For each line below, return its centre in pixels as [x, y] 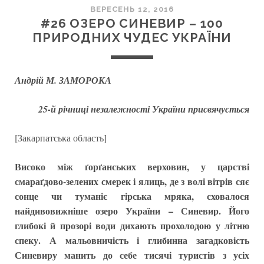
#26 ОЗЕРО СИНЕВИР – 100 [132, 23]
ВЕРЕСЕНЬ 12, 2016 [132, 9]
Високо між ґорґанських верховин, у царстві [132, 166]
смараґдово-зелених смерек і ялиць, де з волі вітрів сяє [132, 181]
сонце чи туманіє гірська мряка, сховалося [132, 196]
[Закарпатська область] [60, 138]
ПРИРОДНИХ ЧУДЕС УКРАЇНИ [132, 37]
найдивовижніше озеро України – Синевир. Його [132, 211]
